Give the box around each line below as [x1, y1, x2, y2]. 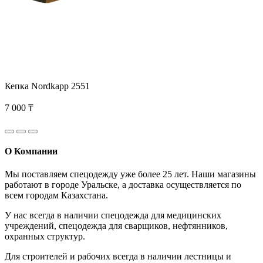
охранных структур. [5, 231, 85, 242]
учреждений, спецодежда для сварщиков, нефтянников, [5, 221, 228, 231]
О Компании [5, 146, 58, 156]
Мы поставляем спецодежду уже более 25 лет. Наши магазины [5, 169, 256, 180]
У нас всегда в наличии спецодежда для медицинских [5, 210, 221, 221]
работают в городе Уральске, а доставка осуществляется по [5, 180, 241, 190]
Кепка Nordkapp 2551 [5, 80, 90, 91]
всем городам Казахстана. [5, 190, 108, 201]
